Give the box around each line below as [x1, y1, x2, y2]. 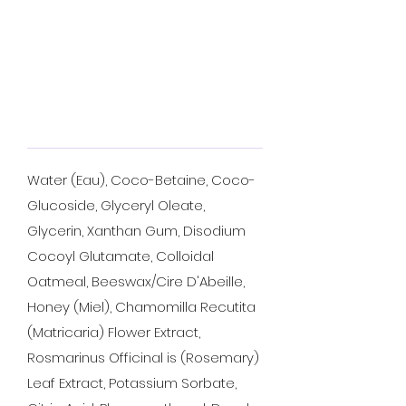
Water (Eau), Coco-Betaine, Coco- [27, 170, 256, 189]
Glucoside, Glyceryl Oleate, [27, 196, 205, 215]
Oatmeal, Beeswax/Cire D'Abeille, [27, 272, 245, 291]
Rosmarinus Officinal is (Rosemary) [27, 348, 259, 367]
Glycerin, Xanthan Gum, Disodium [27, 221, 246, 240]
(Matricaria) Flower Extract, [27, 323, 200, 342]
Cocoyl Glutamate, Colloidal [27, 246, 214, 266]
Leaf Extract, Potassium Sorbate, [27, 373, 237, 392]
